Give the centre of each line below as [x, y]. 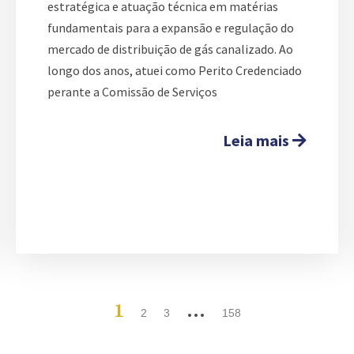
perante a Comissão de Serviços [132, 91]
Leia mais [258, 140]
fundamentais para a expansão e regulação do [171, 27]
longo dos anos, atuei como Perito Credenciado [175, 70]
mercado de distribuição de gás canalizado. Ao [170, 49]
